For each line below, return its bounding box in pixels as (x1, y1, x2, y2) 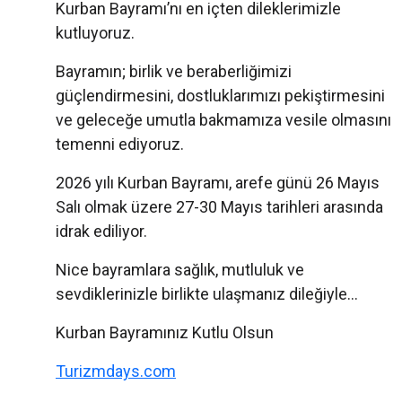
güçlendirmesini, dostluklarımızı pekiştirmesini (56, 86, 385, 106)
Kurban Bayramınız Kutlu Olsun (56, 323, 274, 343)
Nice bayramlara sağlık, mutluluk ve (56, 260, 304, 280)
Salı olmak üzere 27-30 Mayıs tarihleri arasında (56, 197, 383, 217)
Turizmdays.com (56, 362, 176, 381)
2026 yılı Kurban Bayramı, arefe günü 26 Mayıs (56, 173, 380, 193)
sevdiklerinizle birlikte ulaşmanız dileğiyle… (56, 284, 358, 304)
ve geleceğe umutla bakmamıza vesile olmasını (56, 110, 391, 130)
